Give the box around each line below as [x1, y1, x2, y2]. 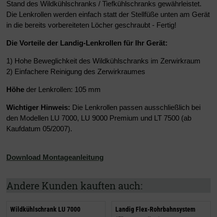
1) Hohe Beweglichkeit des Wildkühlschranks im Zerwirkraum [6, 57, 201, 65]
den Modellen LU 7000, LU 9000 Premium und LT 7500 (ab [6, 114, 191, 123]
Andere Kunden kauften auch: [6, 179, 142, 192]
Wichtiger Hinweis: [6, 103, 70, 112]
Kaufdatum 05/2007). [6, 124, 72, 133]
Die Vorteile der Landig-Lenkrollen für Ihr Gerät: [6, 39, 168, 47]
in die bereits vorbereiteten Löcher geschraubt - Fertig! [6, 21, 176, 30]
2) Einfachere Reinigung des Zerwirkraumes [6, 67, 145, 76]
